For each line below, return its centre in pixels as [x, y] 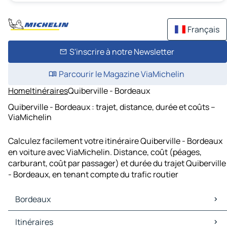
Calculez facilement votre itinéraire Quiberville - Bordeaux [115, 141]
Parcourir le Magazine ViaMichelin [122, 74]
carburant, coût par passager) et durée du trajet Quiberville [117, 163]
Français [203, 29]
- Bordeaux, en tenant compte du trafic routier [93, 175]
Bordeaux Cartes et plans [56, 217]
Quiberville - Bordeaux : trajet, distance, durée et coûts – [112, 107]
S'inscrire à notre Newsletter [122, 52]
